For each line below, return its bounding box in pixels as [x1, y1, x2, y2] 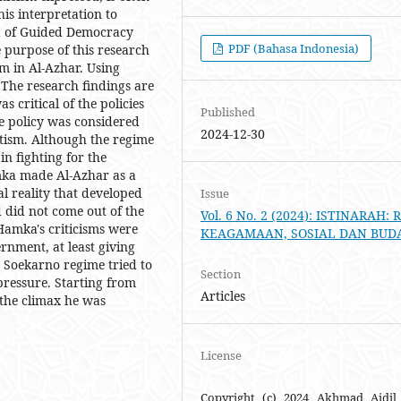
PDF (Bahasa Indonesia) [226, 40, 360, 57]
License [200, 347, 242, 364]
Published [200, 104, 255, 121]
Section [200, 266, 241, 283]
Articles [200, 287, 245, 305]
